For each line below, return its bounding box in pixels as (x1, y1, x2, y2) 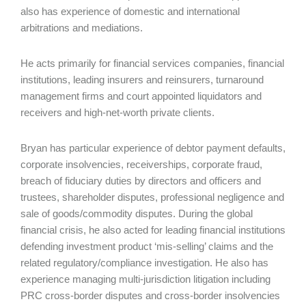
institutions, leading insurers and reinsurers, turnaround (20, 74, 264, 86)
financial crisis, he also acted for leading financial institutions (20, 224, 286, 236)
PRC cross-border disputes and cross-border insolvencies (20, 290, 280, 302)
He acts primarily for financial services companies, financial (20, 57, 284, 70)
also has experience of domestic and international (20, 5, 240, 18)
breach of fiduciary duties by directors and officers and (20, 175, 261, 187)
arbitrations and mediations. (20, 22, 143, 34)
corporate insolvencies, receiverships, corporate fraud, (20, 158, 262, 171)
